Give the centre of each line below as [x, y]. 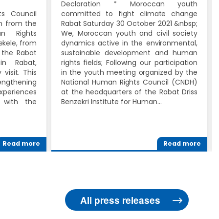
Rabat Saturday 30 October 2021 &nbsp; [129, 23]
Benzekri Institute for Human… [111, 101]
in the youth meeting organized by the [129, 72]
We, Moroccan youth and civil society [129, 33]
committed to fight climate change [129, 13]
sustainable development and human [129, 53]
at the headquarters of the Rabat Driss [129, 92]
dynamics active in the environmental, [129, 43]
